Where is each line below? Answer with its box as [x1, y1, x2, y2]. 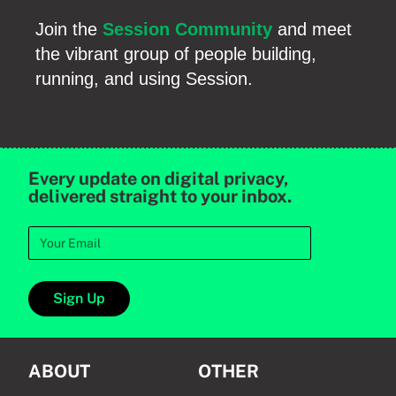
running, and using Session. [35, 69, 253, 88]
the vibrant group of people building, [35, 44, 316, 64]
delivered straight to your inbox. [28, 186, 292, 207]
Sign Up [53, 290, 105, 307]
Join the [35, 19, 103, 39]
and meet [272, 19, 352, 39]
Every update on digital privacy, [28, 168, 289, 189]
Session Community [103, 19, 272, 39]
